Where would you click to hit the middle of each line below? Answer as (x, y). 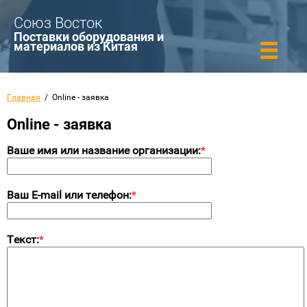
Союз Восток (58, 23)
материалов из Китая (76, 46)
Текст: (23, 239)
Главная (24, 97)
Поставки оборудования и (89, 37)
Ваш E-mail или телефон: (69, 195)
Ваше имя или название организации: (104, 150)
